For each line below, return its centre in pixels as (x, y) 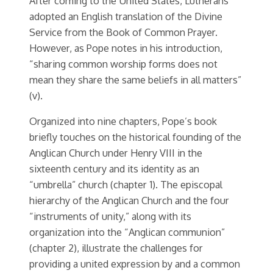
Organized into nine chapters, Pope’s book (123, 121)
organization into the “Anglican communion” (127, 232)
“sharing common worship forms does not (123, 64)
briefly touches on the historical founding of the (135, 137)
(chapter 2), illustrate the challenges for (116, 248)
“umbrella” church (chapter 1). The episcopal (126, 185)
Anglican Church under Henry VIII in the (116, 153)
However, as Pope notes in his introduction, (126, 48)
